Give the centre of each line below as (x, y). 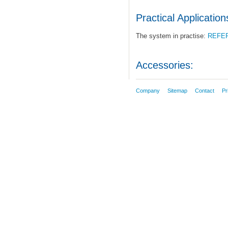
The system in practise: (172, 36)
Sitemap (177, 90)
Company (148, 90)
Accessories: (164, 65)
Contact (204, 90)
